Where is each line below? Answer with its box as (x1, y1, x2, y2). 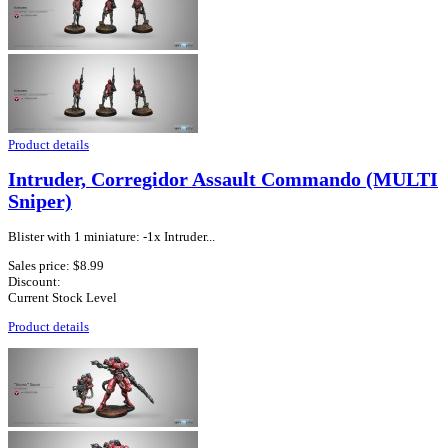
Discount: (8, 274, 61, 290)
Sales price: (8, 258, 73, 274)
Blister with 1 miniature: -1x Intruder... (8, 229, 215, 245)
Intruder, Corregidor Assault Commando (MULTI (8, 168, 438, 190)
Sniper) (8, 190, 72, 212)
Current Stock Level (8, 290, 117, 306)
